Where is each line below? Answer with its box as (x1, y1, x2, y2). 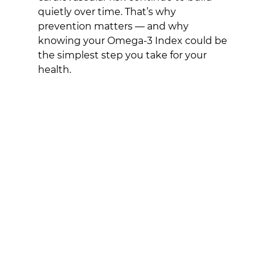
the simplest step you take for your (37, 49, 209, 61)
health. (37, 64, 71, 75)
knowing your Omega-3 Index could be (37, 35, 230, 46)
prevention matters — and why (37, 20, 191, 32)
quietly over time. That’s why (37, 6, 178, 17)
